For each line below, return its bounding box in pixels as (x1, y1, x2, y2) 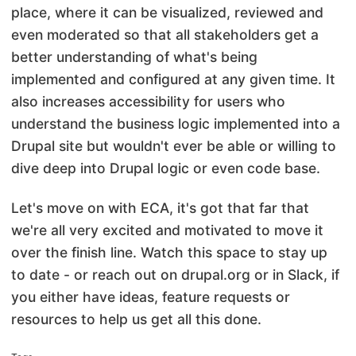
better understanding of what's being (11, 48, 257, 65)
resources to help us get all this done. (11, 310, 261, 327)
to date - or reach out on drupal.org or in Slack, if (11, 265, 339, 283)
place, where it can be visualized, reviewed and (11, 3, 323, 21)
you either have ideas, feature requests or (11, 288, 290, 305)
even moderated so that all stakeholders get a (11, 25, 319, 43)
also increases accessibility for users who (11, 92, 285, 110)
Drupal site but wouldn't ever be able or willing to (11, 137, 336, 154)
